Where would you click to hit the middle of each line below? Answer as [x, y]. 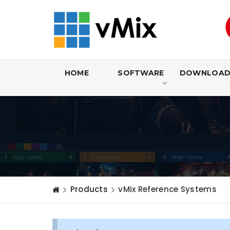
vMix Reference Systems [167, 189]
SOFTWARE [141, 73]
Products [89, 189]
